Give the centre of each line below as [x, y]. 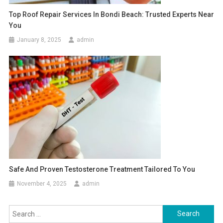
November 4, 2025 [42, 183]
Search [174, 210]
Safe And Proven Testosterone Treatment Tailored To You [102, 169]
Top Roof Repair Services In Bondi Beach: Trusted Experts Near [112, 14]
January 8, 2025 [39, 40]
